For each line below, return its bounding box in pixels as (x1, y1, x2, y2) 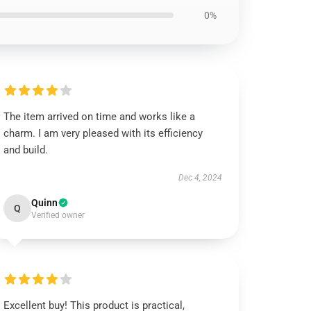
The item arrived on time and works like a (3, 110, 196, 123)
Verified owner (31, 210, 85, 220)
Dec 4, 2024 (178, 173, 222, 183)
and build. (3, 144, 49, 156)
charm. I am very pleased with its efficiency (3, 127, 203, 140)
